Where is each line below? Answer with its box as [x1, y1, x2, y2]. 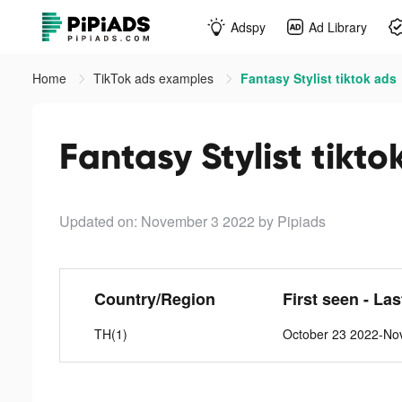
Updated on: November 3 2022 [59, 211, 255, 232]
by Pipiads [258, 211, 326, 232]
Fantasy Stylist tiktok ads [240, 69, 397, 87]
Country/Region [93, 287, 215, 310]
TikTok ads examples [93, 69, 217, 87]
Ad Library [309, 17, 367, 36]
